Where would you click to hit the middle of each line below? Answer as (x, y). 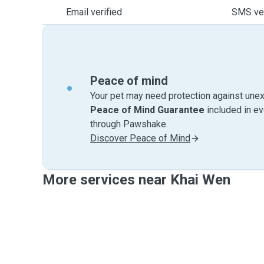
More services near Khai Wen (136, 180)
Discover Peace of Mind (140, 138)
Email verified (94, 12)
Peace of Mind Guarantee (147, 110)
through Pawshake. (129, 124)
